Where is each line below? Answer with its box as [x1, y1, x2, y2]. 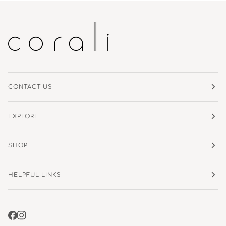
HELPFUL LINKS [8, 171, 62, 178]
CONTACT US [8, 83, 53, 90]
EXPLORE [8, 112, 39, 120]
